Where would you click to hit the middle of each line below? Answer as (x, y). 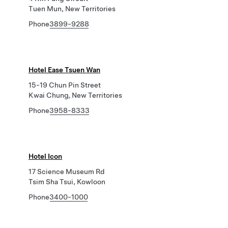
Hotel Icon (45, 156)
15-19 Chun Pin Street (65, 85)
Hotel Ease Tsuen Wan (64, 70)
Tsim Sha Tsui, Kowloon (67, 182)
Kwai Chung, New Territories (75, 95)
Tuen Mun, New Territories (72, 9)
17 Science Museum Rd (66, 172)
